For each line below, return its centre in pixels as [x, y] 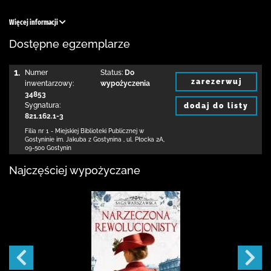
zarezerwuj [216, 81]
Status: [111, 73]
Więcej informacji [34, 22]
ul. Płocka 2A [145, 139]
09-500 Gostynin [48, 148]
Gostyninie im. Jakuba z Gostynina [74, 139]
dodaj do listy [216, 106]
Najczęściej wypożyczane [75, 170]
